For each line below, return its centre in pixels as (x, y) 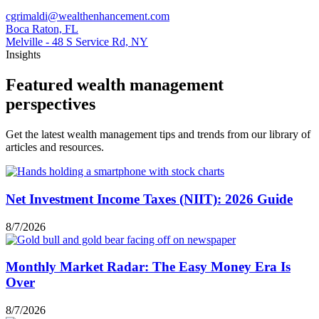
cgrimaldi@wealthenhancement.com (88, 16)
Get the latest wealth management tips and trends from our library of (158, 135)
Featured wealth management (115, 85)
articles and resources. (55, 147)
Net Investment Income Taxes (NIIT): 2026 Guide (149, 199)
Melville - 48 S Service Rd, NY (77, 42)
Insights (23, 55)
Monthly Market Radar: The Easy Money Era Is (148, 267)
